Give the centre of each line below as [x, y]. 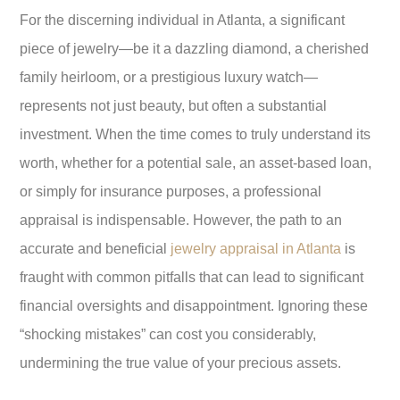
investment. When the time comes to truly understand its [195, 135]
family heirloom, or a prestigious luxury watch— [169, 78]
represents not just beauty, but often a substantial [173, 106]
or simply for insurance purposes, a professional [171, 192]
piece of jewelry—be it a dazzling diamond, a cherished [194, 49]
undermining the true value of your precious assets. [180, 363]
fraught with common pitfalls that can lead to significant [192, 278]
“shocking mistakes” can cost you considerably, [168, 335]
